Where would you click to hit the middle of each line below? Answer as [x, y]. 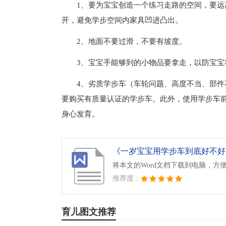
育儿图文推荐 [89, 212]
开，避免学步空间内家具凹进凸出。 [122, 20]
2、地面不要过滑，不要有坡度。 [132, 41]
